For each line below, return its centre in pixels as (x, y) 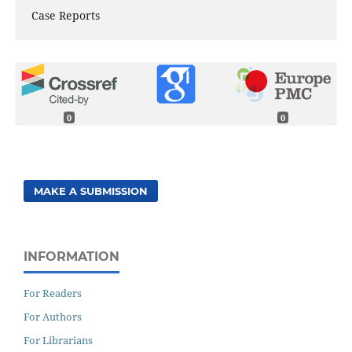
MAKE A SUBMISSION (91, 191)
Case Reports (65, 15)
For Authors (53, 316)
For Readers (53, 293)
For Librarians (58, 340)
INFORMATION (71, 256)
